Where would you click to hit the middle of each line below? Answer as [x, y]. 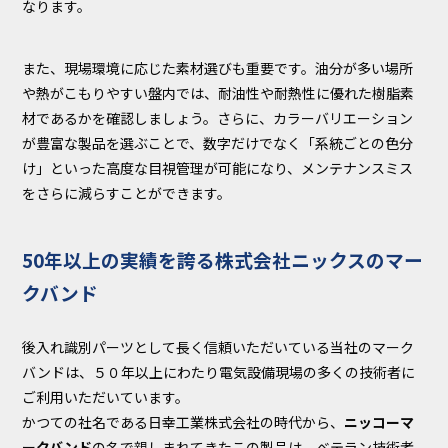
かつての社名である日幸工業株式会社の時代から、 [183, 422]
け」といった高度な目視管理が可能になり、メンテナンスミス [218, 168]
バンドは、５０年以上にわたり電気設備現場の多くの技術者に [219, 372]
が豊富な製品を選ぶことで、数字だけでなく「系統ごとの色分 [218, 143]
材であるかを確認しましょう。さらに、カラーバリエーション [218, 118]
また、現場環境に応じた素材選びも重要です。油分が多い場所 [218, 68]
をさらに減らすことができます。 [127, 193]
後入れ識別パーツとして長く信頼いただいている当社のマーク [218, 347]
